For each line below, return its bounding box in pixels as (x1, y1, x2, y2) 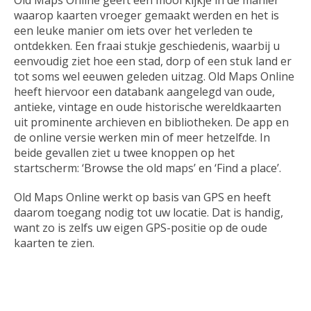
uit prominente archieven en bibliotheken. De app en (14, 115, 289, 131)
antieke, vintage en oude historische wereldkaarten (14, 99, 281, 115)
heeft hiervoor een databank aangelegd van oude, (14, 84, 275, 100)
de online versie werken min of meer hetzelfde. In (14, 130, 270, 146)
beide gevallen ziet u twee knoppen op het (14, 145, 235, 161)
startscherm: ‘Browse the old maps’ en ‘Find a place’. (14, 160, 284, 176)
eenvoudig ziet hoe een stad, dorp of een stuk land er (14, 53, 292, 69)
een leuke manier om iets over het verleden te (14, 23, 253, 39)
